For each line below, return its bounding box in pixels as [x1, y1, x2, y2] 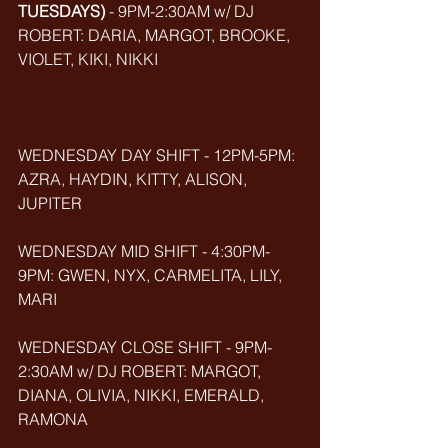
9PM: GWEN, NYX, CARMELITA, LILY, [18, 265, 286, 285]
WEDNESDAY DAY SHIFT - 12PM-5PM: [18, 145, 299, 165]
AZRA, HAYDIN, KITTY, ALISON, [18, 169, 251, 189]
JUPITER [18, 193, 82, 213]
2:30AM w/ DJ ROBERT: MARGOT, [18, 361, 265, 381]
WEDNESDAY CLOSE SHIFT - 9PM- [18, 337, 272, 357]
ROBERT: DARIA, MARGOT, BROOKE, [18, 25, 294, 45]
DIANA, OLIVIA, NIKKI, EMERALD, [18, 385, 268, 405]
